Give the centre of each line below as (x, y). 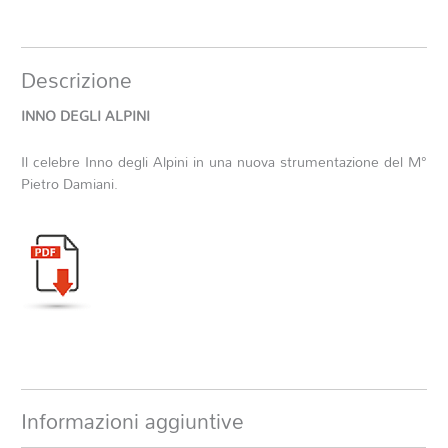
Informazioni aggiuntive (133, 421)
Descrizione (77, 79)
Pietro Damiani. (70, 184)
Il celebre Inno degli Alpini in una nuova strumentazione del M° (224, 162)
